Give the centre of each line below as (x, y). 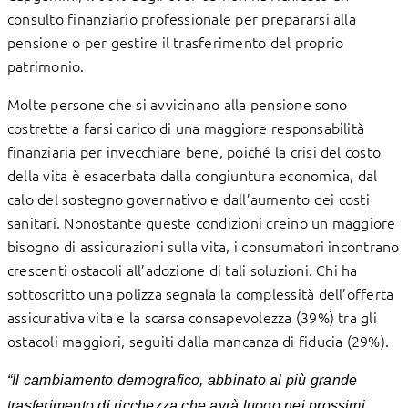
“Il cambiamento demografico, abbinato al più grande (183, 380)
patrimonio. (46, 65)
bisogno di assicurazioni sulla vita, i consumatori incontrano (204, 245)
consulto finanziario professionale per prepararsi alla (182, 18)
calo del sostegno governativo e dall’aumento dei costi (189, 198)
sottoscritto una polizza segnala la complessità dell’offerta (201, 293)
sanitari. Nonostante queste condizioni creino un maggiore (202, 222)
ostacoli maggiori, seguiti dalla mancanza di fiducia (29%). (199, 340)
